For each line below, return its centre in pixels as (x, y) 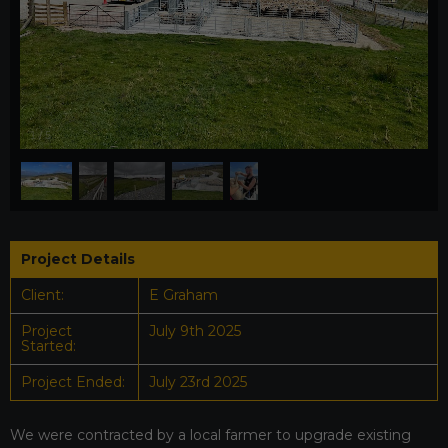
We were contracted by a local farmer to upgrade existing (210, 435)
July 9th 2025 (195, 331)
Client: (42, 295)
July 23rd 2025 (198, 382)
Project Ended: (73, 382)
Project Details (78, 259)
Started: (48, 346)
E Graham (183, 295)
